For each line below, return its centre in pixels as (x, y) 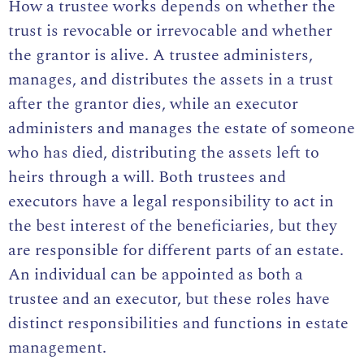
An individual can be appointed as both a (156, 275)
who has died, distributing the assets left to (164, 153)
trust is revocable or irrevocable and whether (170, 31)
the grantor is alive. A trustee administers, (160, 56)
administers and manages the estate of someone (182, 129)
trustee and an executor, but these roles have (169, 299)
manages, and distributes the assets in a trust (171, 80)
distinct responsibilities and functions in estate (178, 324)
